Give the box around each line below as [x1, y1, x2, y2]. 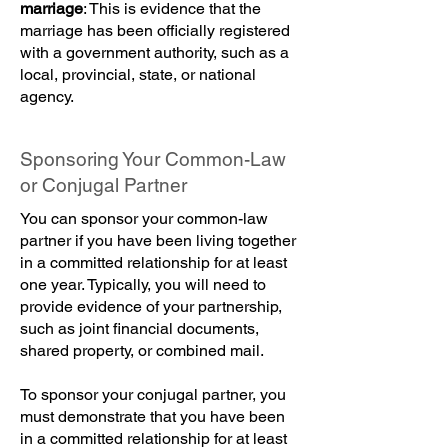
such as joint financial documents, [20, 319, 259, 338]
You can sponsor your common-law [20, 209, 268, 228]
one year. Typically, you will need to [20, 275, 266, 294]
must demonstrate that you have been [20, 407, 285, 426]
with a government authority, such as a [20, 43, 289, 62]
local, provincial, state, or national [20, 65, 256, 84]
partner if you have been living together [20, 231, 296, 250]
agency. [20, 87, 74, 106]
